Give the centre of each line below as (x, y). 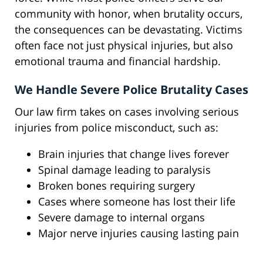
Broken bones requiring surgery (117, 186)
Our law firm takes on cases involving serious (127, 112)
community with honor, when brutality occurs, (129, 14)
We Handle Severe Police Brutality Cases (131, 90)
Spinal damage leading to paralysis (124, 170)
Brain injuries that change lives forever (134, 154)
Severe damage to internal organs (122, 218)
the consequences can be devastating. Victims (129, 30)
